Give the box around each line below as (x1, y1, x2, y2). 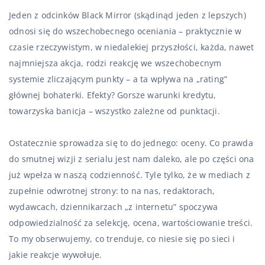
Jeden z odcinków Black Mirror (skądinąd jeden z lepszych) (9, 9, 246, 21)
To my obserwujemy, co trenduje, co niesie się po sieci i (9, 233, 235, 244)
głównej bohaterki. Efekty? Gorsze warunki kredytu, (9, 89, 216, 101)
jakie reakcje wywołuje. (9, 249, 102, 260)
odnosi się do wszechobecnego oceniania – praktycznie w (9, 25, 242, 37)
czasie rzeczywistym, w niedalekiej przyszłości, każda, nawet (9, 41, 254, 53)
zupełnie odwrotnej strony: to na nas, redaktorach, (9, 185, 215, 196)
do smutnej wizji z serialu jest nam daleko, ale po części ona (9, 153, 254, 164)
